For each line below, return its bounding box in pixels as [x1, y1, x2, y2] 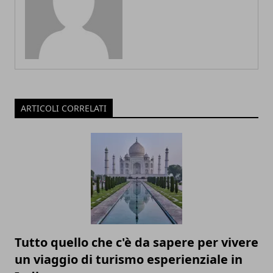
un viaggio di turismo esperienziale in [15, 250, 243, 268]
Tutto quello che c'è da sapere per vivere [15, 233, 258, 250]
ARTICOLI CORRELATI [21, 102, 107, 114]
